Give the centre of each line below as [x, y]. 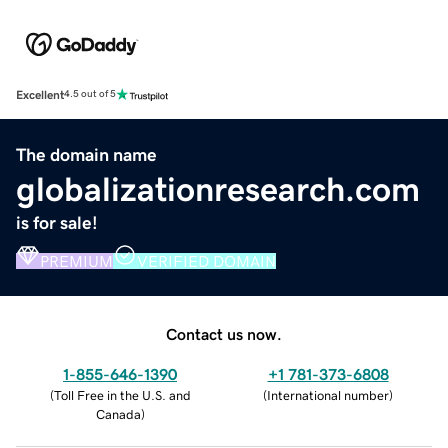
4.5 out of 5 [90, 94]
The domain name [86, 154]
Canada [118, 414]
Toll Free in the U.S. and [122, 395]
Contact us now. [224, 333]
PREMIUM [76, 260]
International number [328, 395]
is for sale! [57, 222]
